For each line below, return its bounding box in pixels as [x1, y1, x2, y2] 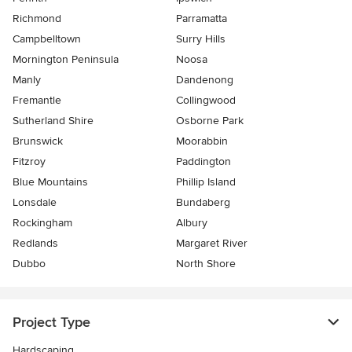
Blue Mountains [13, 175, 88, 189]
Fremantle [13, 93, 61, 107]
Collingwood [176, 93, 236, 107]
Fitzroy [13, 155, 46, 168]
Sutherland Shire [13, 114, 93, 127]
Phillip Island [176, 175, 236, 189]
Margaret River [176, 236, 247, 250]
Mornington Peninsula [13, 53, 119, 66]
